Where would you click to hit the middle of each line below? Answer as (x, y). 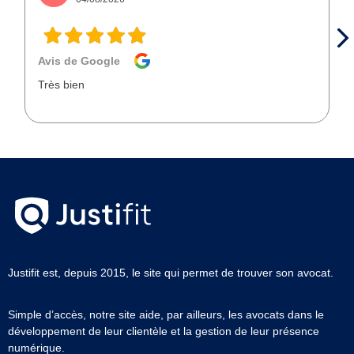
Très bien (61, 84)
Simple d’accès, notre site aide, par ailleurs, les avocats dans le (166, 315)
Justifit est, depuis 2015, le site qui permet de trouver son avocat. (171, 273)
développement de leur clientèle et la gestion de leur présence (164, 331)
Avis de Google (79, 60)
